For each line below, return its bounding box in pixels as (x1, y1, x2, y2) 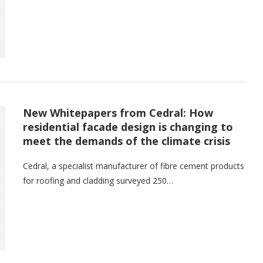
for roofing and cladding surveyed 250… (23, 175, 173, 187)
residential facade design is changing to (23, 120, 233, 134)
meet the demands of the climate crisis (23, 134, 230, 149)
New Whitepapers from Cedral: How (23, 106, 213, 120)
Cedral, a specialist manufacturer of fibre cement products (23, 160, 244, 172)
